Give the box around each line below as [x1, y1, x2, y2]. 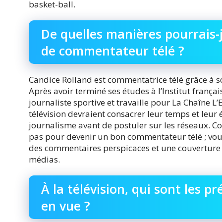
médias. [29, 154, 60, 166]
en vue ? [41, 197, 90, 215]
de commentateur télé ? [41, 42, 184, 59]
